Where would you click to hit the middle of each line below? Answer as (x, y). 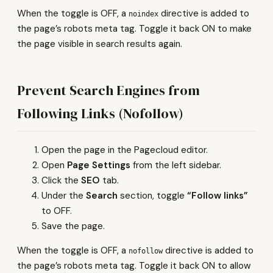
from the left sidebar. (176, 165)
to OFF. (57, 211)
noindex (144, 14)
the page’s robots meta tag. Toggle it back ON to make (134, 28)
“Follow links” (218, 196)
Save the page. (73, 226)
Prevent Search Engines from (108, 90)
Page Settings (99, 165)
